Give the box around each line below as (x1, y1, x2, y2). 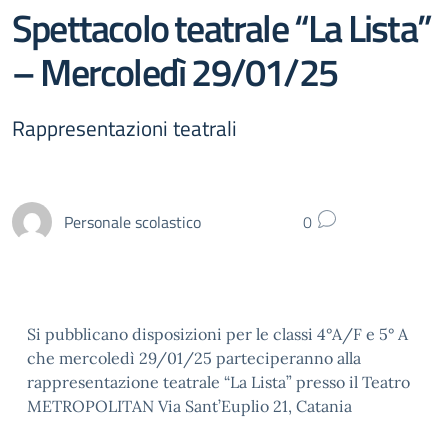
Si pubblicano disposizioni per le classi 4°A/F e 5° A (27, 324, 408, 344)
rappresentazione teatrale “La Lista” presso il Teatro (27, 372, 410, 392)
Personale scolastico (64, 209, 201, 234)
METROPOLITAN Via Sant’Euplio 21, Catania (27, 396, 352, 416)
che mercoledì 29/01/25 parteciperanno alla (27, 348, 361, 368)
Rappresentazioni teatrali (12, 112, 237, 144)
